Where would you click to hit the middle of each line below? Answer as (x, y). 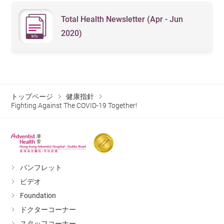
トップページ (32, 97)
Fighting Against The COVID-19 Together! (74, 106)
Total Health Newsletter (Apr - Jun (122, 19)
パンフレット (41, 168)
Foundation (38, 196)
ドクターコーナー (48, 210)
